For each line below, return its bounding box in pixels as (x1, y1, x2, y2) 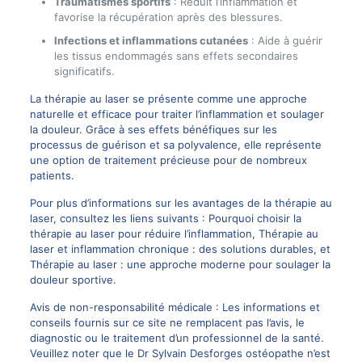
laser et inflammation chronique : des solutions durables (29, 242, 314, 255)
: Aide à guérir (247, 34, 322, 47)
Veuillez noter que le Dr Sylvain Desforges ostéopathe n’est (29, 347, 330, 360)
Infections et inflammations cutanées (53, 34, 248, 47)
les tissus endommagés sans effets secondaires (53, 49, 298, 62)
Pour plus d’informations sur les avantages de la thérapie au (29, 196, 332, 209)
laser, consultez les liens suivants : (29, 212, 208, 225)
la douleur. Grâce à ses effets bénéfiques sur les (29, 123, 277, 136)
